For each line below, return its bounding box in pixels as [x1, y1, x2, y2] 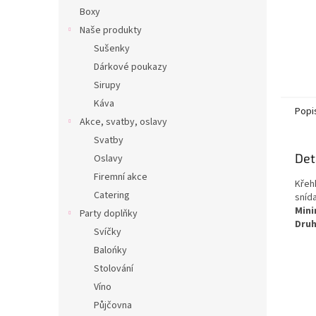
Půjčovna [94, 298, 132, 312]
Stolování [94, 262, 133, 276]
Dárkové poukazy [94, 60, 167, 74]
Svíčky [94, 225, 121, 239]
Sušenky [94, 42, 130, 56]
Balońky [94, 243, 127, 257]
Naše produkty [80, 23, 142, 37]
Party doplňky [80, 207, 138, 221]
